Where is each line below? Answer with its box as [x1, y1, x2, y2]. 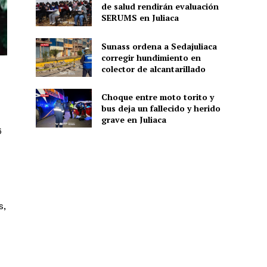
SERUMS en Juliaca [101, 12, 179, 24]
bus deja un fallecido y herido [101, 103, 221, 114]
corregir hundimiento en [101, 51, 201, 63]
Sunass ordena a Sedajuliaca [101, 40, 217, 52]
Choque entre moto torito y [101, 91, 214, 103]
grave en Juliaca [101, 114, 166, 126]
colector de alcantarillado [101, 63, 206, 74]
